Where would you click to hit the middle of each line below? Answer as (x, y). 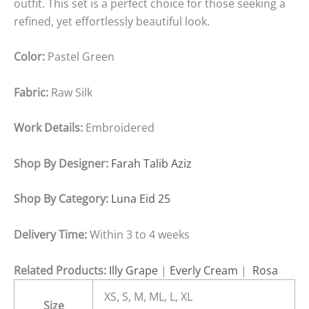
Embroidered (119, 128)
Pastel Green (80, 57)
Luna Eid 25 (141, 199)
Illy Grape (133, 270)
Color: (29, 57)
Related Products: (61, 270)
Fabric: (31, 92)
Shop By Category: (62, 199)
